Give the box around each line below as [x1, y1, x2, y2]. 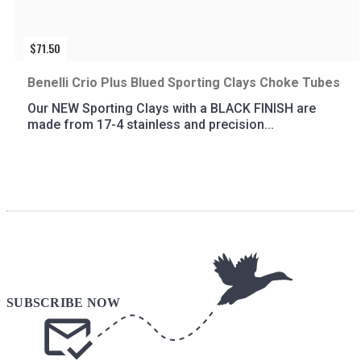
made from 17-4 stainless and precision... [27, 116, 274, 132]
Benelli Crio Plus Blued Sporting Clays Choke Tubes [27, 74, 340, 90]
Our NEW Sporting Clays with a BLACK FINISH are [27, 100, 316, 116]
